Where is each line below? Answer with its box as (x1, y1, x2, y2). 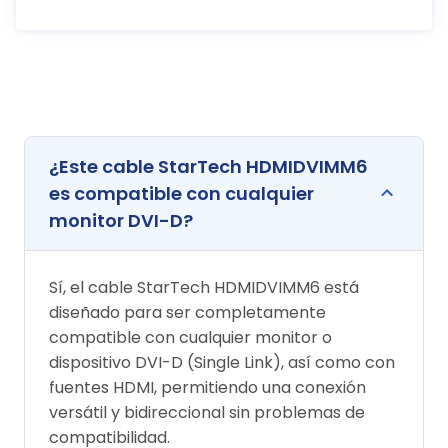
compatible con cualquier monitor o (49, 325, 332, 349)
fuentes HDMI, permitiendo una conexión (49, 375, 366, 399)
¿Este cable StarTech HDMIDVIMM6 (49, 153, 368, 179)
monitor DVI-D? (49, 207, 193, 233)
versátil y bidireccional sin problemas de (49, 400, 365, 424)
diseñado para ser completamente (49, 300, 326, 324)
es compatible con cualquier (49, 180, 314, 206)
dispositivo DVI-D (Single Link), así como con (49, 350, 395, 374)
